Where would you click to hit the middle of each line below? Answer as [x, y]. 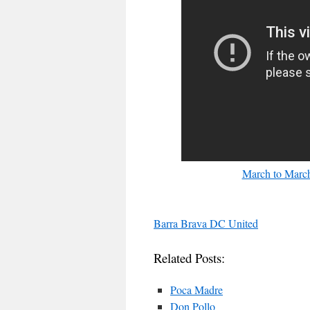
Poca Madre [197, 290]
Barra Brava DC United [206, 223]
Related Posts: [189, 258]
